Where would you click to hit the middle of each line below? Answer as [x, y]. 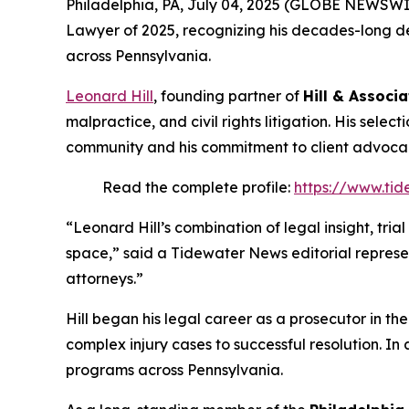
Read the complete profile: [198, 188]
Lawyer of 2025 [121, 31]
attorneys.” [105, 279]
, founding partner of [228, 96]
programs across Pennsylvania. [174, 370]
